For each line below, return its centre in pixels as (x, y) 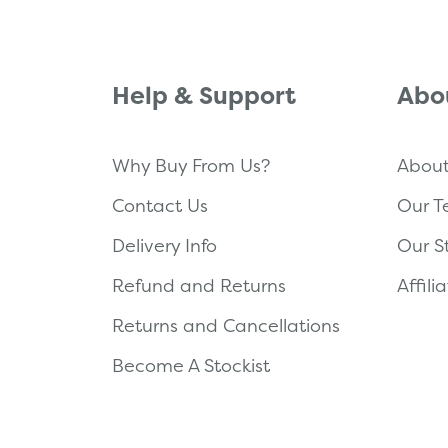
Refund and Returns (199, 285)
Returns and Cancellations (226, 325)
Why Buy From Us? (191, 165)
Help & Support (204, 95)
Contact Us (160, 205)
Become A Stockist (191, 365)
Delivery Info (164, 245)
